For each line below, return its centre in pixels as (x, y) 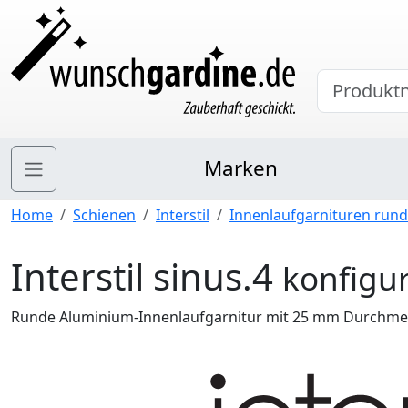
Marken (241, 168)
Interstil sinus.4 (147, 276)
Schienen (104, 215)
